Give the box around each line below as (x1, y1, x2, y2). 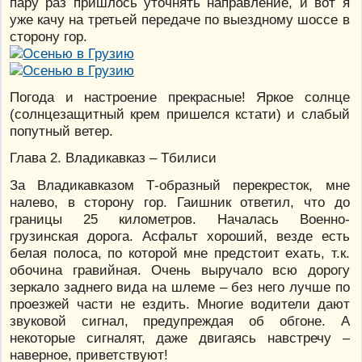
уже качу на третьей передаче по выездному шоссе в (10, 11, 350, 28)
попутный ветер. (10, 123, 113, 140)
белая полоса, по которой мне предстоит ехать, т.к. (10, 244, 350, 261)
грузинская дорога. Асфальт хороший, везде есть (10, 227, 350, 244)
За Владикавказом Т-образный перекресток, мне (10, 176, 350, 193)
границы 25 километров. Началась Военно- (10, 210, 350, 227)
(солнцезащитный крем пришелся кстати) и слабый (10, 106, 350, 123)
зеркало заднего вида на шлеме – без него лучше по (10, 278, 350, 295)
